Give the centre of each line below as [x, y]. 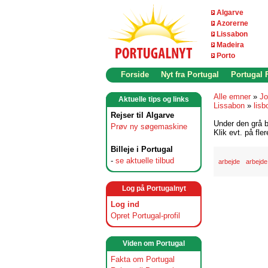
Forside [135, 74]
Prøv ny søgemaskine [149, 127]
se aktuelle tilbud [145, 161]
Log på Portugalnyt [154, 188]
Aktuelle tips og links [154, 99]
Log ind [125, 204]
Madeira [230, 45]
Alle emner [232, 97]
